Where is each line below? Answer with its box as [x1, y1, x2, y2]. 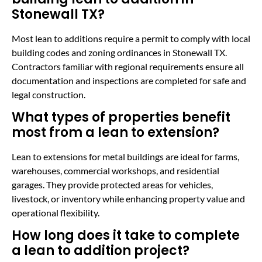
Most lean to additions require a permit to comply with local [12, 32, 250, 44]
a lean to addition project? [12, 242, 189, 260]
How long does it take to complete [12, 226, 240, 245]
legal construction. [12, 88, 85, 100]
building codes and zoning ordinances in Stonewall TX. [12, 46, 227, 58]
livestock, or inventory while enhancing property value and [12, 193, 245, 205]
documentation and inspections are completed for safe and [12, 74, 246, 86]
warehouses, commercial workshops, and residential [12, 165, 219, 177]
